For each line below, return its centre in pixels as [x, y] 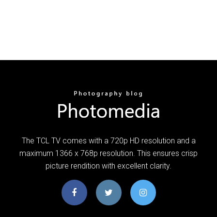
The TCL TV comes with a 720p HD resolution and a [108, 140]
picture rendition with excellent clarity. [108, 166]
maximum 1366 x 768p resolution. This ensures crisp [108, 153]
